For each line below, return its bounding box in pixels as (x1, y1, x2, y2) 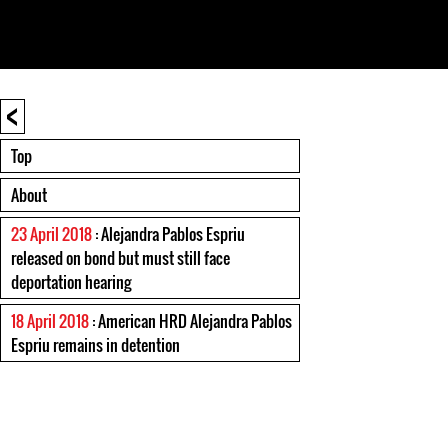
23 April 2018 (11, 222, 92, 246)
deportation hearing (11, 270, 131, 294)
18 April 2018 (11, 309, 89, 333)
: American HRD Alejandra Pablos (89, 309, 292, 333)
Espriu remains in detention (11, 333, 180, 357)
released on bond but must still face (11, 246, 230, 270)
